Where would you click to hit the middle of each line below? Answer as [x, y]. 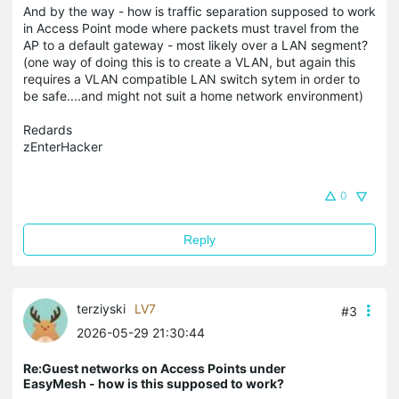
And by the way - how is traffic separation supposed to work [199, 11]
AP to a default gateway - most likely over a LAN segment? [195, 45]
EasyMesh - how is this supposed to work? [154, 383]
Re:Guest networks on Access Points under [155, 368]
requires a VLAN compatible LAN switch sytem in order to [191, 79]
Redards [48, 130]
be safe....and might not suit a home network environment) [193, 96]
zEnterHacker [63, 147]
